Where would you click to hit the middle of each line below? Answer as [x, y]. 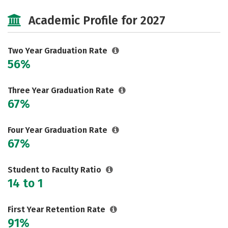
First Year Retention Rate [58, 209]
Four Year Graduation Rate [59, 130]
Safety [152, 6]
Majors [36, 6]
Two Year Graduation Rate [59, 51]
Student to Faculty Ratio [55, 170]
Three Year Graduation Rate [62, 90]
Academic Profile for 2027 [97, 20]
